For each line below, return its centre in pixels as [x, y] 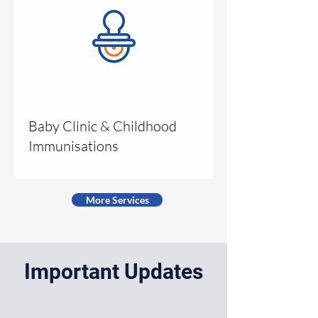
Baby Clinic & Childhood [103, 126]
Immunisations [73, 146]
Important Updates [114, 271]
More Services [117, 199]
